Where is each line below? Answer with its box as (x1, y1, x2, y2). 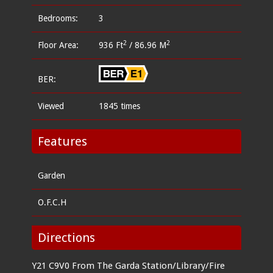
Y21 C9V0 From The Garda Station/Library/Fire (32, 260, 225, 272)
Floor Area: (38, 40, 79, 50)
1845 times (99, 101, 141, 112)
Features (38, 134, 88, 149)
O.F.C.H (38, 197, 67, 208)
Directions (38, 230, 96, 246)
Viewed (38, 101, 65, 112)
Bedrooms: (38, 13, 79, 23)
